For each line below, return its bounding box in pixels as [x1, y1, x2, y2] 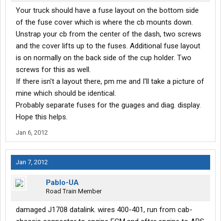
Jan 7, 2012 [16, 158, 48, 166]
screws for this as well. [16, 65, 91, 74]
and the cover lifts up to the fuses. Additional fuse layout [16, 41, 200, 51]
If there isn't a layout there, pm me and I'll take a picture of [16, 77, 204, 86]
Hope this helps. [16, 112, 68, 122]
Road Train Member [46, 187, 102, 195]
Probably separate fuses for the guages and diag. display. [16, 101, 201, 110]
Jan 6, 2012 [16, 129, 48, 137]
